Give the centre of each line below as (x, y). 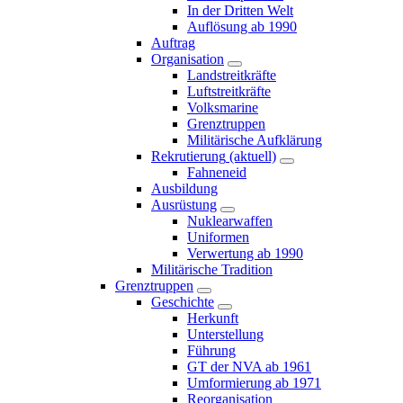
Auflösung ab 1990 (242, 27)
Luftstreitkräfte (229, 91)
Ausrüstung (184, 205)
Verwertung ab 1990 (245, 253)
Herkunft (213, 318)
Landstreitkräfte (232, 75)
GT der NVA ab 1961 (249, 367)
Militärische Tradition (212, 269)
